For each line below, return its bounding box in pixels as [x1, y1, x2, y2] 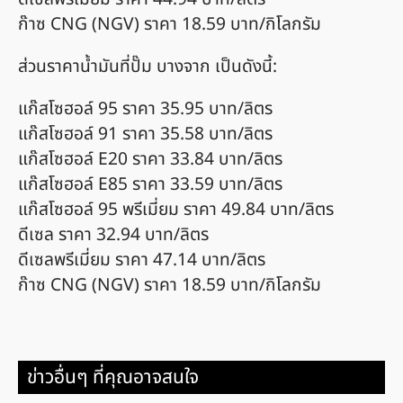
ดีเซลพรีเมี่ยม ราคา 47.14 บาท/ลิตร [18, 247, 265, 274]
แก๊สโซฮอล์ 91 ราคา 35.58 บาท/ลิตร [18, 121, 273, 148]
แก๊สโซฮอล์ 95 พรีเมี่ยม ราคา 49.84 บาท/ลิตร [18, 197, 334, 224]
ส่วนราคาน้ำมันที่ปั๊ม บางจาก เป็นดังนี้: [18, 53, 277, 80]
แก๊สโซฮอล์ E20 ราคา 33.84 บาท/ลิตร [18, 147, 282, 174]
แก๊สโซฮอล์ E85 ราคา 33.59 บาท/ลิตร [18, 172, 282, 199]
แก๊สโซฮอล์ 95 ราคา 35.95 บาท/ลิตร [18, 96, 273, 123]
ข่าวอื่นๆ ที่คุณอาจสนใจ [27, 363, 199, 392]
